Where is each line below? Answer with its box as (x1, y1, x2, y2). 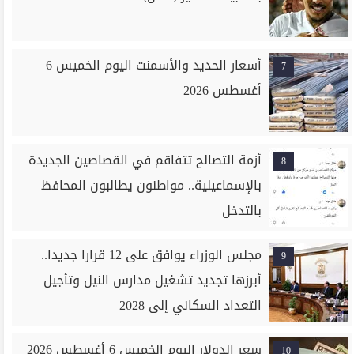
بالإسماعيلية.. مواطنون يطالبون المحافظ (41, 173, 262, 198)
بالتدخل (222, 198, 262, 223)
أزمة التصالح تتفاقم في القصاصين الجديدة (28, 148, 262, 172)
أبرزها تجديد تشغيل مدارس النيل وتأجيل (43, 268, 262, 292)
